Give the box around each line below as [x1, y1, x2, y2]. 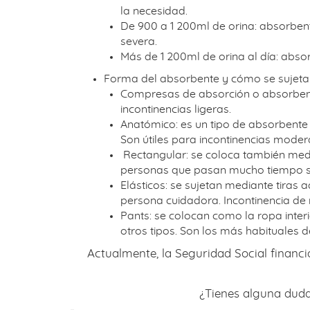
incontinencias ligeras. [120, 103, 231, 115]
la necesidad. [120, 5, 188, 17]
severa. [120, 35, 157, 47]
